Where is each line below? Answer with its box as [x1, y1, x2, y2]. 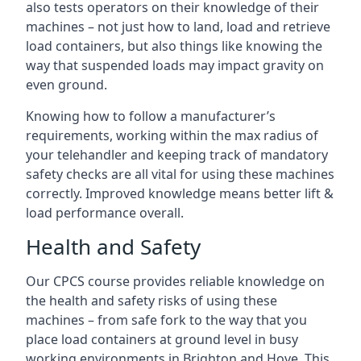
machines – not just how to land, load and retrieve [26, 18, 330, 35]
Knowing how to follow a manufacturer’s [26, 107, 276, 125]
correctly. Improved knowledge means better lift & [26, 185, 334, 202]
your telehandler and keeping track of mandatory [26, 146, 328, 164]
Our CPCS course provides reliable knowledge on [26, 272, 325, 290]
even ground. [26, 76, 107, 93]
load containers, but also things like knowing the [26, 37, 322, 55]
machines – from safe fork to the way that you [26, 311, 307, 329]
